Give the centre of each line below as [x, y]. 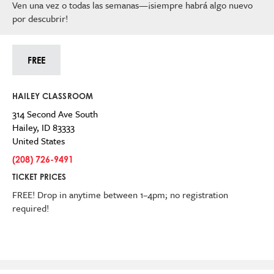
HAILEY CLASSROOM [53, 96]
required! [31, 208]
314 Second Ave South [55, 114]
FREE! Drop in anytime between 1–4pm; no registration [120, 194]
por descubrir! [40, 18]
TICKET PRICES [39, 177]
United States [39, 141]
